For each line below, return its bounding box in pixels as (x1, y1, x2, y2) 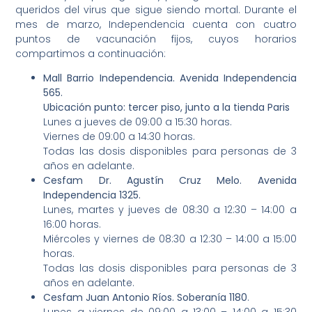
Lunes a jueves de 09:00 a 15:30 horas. (43, 115, 233, 130)
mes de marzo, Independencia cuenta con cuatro (15, 17, 297, 32)
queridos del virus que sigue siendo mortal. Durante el (15, 3, 297, 17)
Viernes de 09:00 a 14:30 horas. (43, 130, 196, 144)
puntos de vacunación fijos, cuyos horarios (15, 32, 297, 47)
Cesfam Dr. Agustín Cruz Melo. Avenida (43, 173, 297, 188)
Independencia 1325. (43, 188, 141, 203)
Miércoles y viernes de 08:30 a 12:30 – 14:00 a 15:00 (43, 232, 297, 247)
